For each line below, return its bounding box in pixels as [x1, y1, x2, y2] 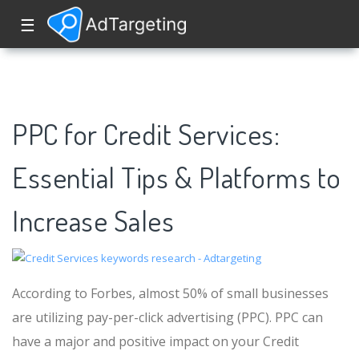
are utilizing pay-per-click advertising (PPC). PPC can [12, 309, 323, 326]
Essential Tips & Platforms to [12, 159, 341, 196]
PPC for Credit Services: [12, 115, 280, 152]
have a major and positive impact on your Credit [12, 333, 299, 350]
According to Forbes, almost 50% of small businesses [12, 284, 329, 302]
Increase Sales [12, 202, 174, 239]
